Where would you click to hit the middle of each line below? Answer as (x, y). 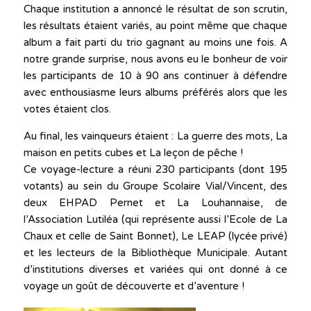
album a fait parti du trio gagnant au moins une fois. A (155, 42)
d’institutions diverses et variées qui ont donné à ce (155, 269)
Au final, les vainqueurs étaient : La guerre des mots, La (155, 136)
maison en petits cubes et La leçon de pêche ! (133, 153)
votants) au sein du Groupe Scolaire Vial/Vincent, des (155, 186)
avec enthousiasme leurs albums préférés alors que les (155, 92)
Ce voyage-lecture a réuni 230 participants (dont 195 (155, 169)
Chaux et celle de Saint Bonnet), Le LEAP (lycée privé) (155, 236)
